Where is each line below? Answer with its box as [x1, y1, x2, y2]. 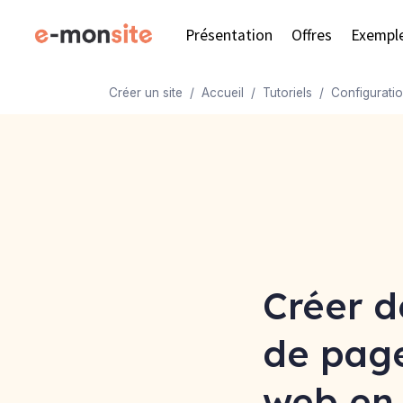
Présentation [185, 25, 273, 45]
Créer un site [108, 85, 183, 100]
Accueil [201, 85, 244, 100]
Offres [291, 25, 333, 45]
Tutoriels [262, 85, 312, 100]
